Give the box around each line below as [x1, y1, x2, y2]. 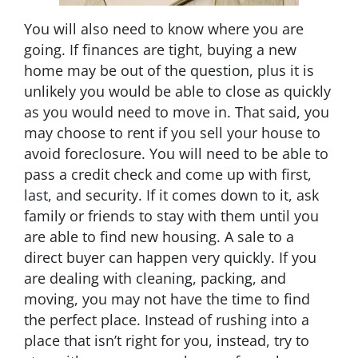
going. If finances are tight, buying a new [24, 39, 296, 59]
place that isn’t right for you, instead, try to [24, 330, 309, 350]
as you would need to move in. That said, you [24, 101, 329, 121]
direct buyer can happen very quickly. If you [24, 247, 316, 267]
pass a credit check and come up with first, [24, 164, 312, 184]
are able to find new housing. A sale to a [24, 226, 294, 246]
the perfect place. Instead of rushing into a [24, 309, 309, 329]
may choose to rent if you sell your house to [24, 122, 320, 142]
